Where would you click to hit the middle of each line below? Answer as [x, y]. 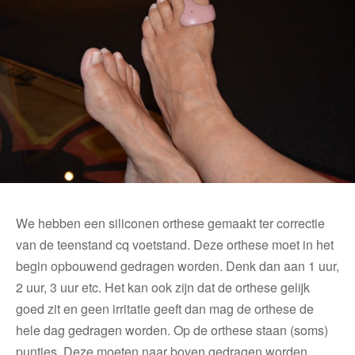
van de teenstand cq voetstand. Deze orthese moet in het [175, 244]
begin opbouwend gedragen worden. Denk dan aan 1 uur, [177, 265]
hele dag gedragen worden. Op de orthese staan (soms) [172, 330]
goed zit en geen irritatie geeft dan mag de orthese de [165, 308]
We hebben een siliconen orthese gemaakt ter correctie [170, 223]
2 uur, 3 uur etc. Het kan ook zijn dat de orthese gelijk [163, 287]
